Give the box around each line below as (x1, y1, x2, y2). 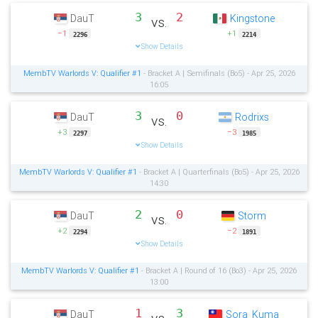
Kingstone (229, 12, 275, 26)
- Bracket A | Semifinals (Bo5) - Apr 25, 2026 (141, 68, 295, 79)
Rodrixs (235, 111, 270, 124)
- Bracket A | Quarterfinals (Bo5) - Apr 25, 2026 (136, 167, 300, 177)
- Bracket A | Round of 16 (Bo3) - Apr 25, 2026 (139, 265, 297, 276)
